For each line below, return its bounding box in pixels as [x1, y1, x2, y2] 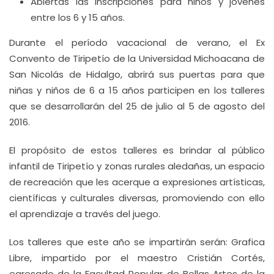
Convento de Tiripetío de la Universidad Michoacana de [9, 52, 265, 65]
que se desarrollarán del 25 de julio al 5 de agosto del [9, 100, 265, 113]
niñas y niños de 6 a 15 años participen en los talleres [9, 84, 265, 97]
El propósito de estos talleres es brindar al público [9, 144, 265, 157]
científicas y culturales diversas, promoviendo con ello [9, 191, 265, 204]
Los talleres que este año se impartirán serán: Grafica [9, 235, 265, 248]
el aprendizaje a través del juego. [9, 207, 160, 220]
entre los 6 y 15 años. [31, 11, 125, 24]
